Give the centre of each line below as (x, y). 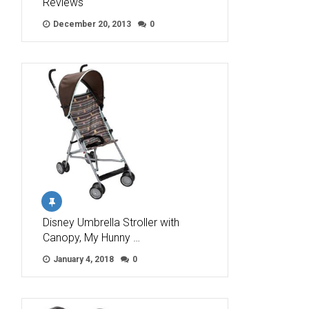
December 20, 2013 (91, 24)
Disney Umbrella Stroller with (111, 223)
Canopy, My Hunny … (91, 238)
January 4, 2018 (82, 260)
